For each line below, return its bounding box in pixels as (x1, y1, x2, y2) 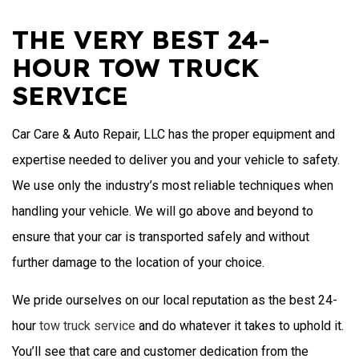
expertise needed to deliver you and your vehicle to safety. (12, 151, 340, 167)
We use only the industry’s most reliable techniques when (12, 177, 333, 193)
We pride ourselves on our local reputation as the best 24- (12, 292, 337, 308)
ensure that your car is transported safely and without (12, 228, 309, 244)
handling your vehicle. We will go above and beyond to (12, 203, 313, 219)
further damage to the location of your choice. (12, 254, 264, 270)
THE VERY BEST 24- (12, 22, 270, 55)
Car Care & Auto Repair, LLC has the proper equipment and (12, 126, 335, 142)
